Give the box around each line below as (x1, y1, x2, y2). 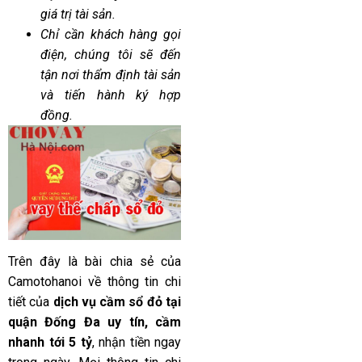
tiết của (8, 294, 53, 310)
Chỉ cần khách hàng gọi (40, 27, 181, 43)
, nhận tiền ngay (91, 335, 181, 351)
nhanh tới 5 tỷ (8, 335, 92, 351)
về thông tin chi (82, 274, 181, 290)
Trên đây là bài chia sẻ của (8, 254, 181, 270)
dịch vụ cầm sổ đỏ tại (53, 294, 182, 310)
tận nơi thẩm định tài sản (40, 67, 181, 83)
